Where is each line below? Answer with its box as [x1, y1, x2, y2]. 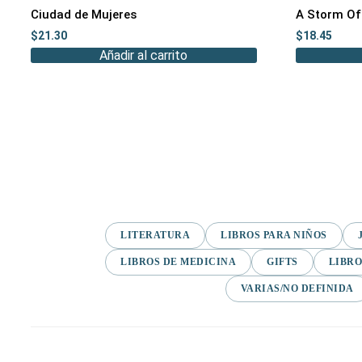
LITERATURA [120, 229, 191, 241]
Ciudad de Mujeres [31, 7, 137, 23]
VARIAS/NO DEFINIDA [240, 282, 354, 294]
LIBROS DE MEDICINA [120, 255, 236, 267]
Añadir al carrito [99, 47, 188, 63]
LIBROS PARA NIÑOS [221, 229, 327, 241]
